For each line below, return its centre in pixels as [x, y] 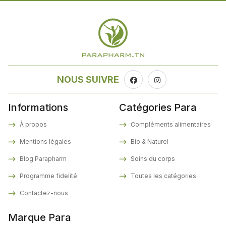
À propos [33, 125]
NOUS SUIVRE [88, 80]
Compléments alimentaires [170, 125]
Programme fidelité [48, 176]
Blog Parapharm [42, 159]
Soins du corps [152, 159]
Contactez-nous [43, 193]
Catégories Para [158, 108]
